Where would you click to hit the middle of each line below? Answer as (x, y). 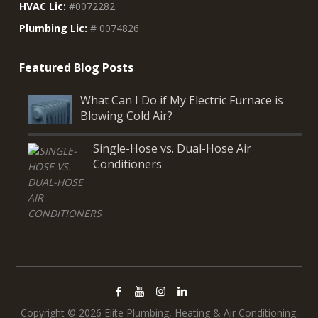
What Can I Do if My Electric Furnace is (182, 100)
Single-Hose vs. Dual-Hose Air (172, 149)
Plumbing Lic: (54, 28)
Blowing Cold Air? (127, 116)
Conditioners (128, 164)
